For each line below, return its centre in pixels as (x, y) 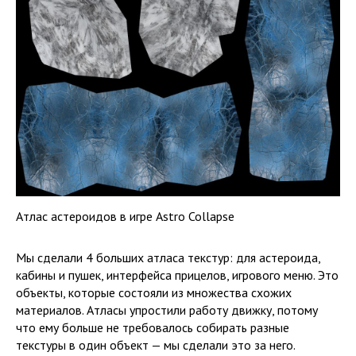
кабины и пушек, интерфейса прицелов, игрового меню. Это (177, 275)
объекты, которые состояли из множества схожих (154, 292)
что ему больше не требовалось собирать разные (153, 327)
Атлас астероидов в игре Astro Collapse (125, 216)
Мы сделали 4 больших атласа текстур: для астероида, (168, 257)
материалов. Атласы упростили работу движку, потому (167, 310)
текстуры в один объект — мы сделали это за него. (156, 344)
